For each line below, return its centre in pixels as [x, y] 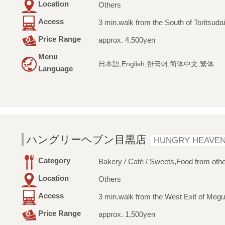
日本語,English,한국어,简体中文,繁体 [156, 64]
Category [54, 161]
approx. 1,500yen [127, 214]
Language [55, 69]
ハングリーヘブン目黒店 [86, 140]
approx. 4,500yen [127, 40]
